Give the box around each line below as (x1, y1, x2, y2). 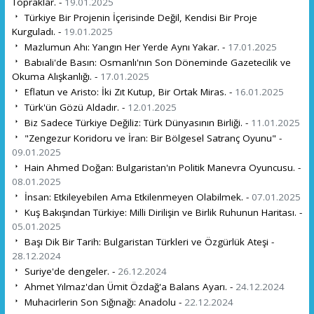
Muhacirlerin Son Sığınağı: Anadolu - (21, 295, 184, 308)
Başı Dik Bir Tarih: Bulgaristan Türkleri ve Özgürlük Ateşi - (21, 235, 274, 248)
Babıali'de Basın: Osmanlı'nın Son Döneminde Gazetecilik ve (21, 55, 291, 69)
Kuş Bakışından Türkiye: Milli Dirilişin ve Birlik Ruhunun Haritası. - (21, 205, 302, 219)
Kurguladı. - (11, 25, 64, 38)
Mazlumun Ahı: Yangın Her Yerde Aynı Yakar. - (21, 40, 228, 53)
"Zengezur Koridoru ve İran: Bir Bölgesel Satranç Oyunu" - (21, 131, 282, 144)
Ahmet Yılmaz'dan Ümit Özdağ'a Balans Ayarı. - (21, 280, 235, 293)
